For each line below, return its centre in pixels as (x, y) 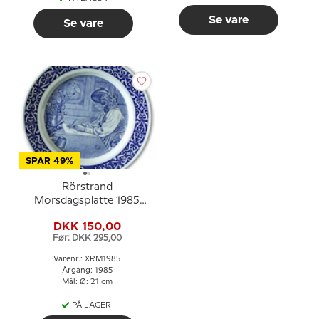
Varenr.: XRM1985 (87, 260)
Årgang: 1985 (87, 271)
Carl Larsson (87, 215)
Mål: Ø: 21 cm (87, 282)
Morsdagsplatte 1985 (87, 201)
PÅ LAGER (91, 306)
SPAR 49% (49, 162)
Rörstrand (87, 188)
